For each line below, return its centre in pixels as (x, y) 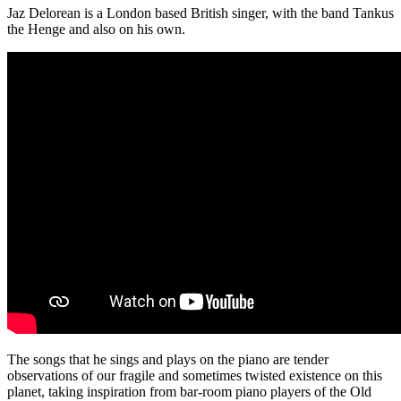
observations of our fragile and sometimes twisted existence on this (195, 375)
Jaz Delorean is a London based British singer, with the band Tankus (200, 13)
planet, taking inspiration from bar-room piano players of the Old (189, 391)
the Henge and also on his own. (96, 29)
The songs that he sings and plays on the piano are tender (168, 359)
